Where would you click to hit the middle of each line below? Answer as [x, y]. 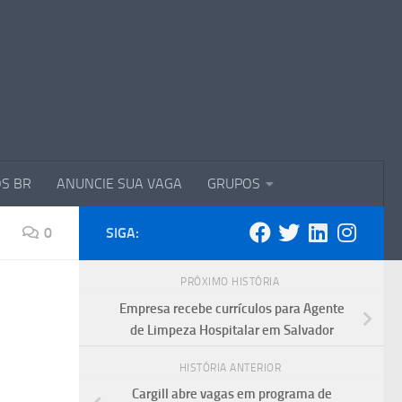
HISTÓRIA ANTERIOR [232, 367]
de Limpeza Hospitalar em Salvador [232, 330]
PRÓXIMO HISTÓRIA [232, 281]
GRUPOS [234, 183]
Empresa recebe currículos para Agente [232, 308]
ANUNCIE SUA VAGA [119, 183]
